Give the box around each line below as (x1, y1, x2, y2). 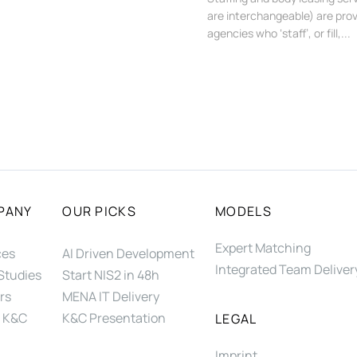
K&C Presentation (62, 308, 167, 327)
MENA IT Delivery (62, 288, 160, 306)
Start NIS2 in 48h (62, 266, 160, 284)
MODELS (215, 202, 272, 221)
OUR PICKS (62, 202, 136, 221)
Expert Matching (215, 239, 312, 257)
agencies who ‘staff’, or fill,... (207, 25, 351, 41)
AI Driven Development (62, 245, 195, 263)
